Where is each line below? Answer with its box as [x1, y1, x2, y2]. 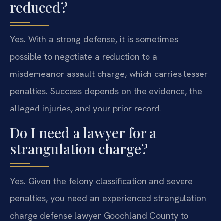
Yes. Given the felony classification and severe [10, 175, 193, 186]
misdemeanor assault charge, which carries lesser [10, 68, 208, 80]
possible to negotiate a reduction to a [10, 51, 157, 63]
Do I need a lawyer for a [10, 123, 156, 142]
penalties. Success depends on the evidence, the [10, 85, 202, 97]
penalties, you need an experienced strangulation [10, 192, 206, 204]
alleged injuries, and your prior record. [10, 103, 162, 114]
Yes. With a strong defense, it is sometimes [10, 34, 178, 45]
